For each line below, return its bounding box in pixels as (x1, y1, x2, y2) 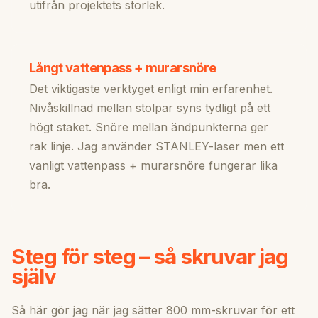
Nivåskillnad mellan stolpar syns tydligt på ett (29, 101, 270, 116)
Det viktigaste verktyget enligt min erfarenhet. (29, 82, 273, 97)
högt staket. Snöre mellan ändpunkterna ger (29, 120, 268, 135)
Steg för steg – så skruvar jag (11, 243, 288, 270)
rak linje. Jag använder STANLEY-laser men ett (29, 139, 284, 154)
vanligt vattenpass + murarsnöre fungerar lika (29, 158, 278, 173)
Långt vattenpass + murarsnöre (29, 60, 216, 76)
